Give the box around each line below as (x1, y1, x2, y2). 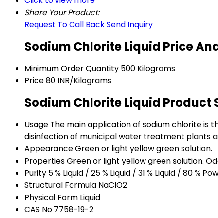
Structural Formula (24, 180, 96, 191)
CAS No (24, 204, 52, 216)
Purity (24, 167, 46, 179)
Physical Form (24, 192, 78, 203)
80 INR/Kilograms (46, 75, 111, 87)
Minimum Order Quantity (24, 63, 119, 74)
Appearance (24, 143, 73, 155)
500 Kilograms (121, 63, 175, 74)
